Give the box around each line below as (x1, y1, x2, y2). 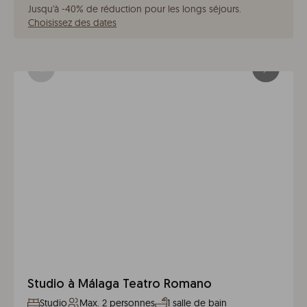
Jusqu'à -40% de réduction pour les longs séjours (28, 3, 239, 15)
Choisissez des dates (28, 16, 116, 29)
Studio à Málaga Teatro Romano (27, 278, 212, 291)
